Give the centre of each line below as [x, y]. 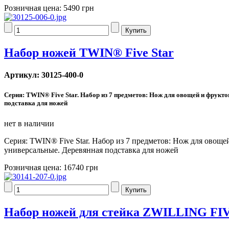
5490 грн [79, 8]
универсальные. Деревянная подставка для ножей [91, 150]
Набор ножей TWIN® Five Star [89, 53]
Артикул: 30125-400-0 [44, 75]
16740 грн [81, 167]
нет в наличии [29, 123]
